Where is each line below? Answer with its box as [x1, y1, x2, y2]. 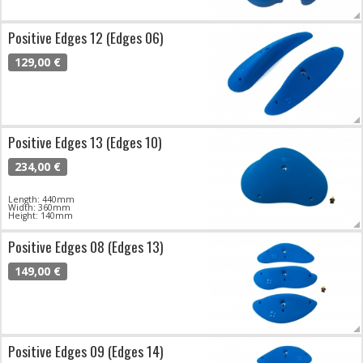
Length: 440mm [8, 194, 75, 206]
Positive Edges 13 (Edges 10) [8, 131, 162, 153]
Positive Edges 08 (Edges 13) [8, 236, 164, 258]
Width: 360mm [8, 202, 70, 214]
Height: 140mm [8, 210, 73, 222]
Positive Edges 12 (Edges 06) [8, 27, 164, 49]
